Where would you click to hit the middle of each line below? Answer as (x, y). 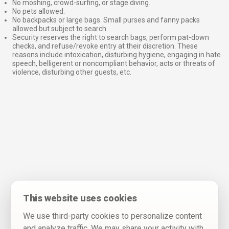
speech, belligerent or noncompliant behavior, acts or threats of (114, 64)
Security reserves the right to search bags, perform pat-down (111, 38)
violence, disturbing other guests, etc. (72, 72)
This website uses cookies (80, 198)
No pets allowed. (39, 12)
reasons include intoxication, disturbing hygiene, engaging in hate (117, 55)
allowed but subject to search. (60, 29)
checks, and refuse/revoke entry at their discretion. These (105, 46)
